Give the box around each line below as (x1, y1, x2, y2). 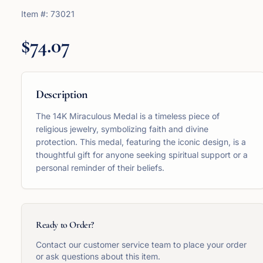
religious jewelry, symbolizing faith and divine (36, 124, 208, 134)
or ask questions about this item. (36, 251, 160, 261)
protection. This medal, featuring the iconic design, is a (36, 137, 246, 147)
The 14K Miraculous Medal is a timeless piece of (36, 111, 220, 121)
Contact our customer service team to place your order (36, 240, 247, 249)
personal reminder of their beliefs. (36, 163, 164, 173)
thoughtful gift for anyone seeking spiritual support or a (36, 150, 248, 160)
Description (36, 87, 88, 102)
